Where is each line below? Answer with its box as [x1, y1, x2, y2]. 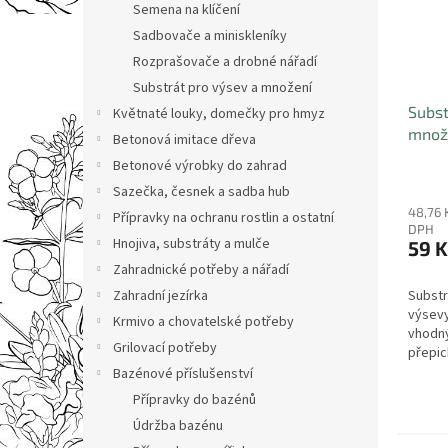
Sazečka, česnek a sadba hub [113, 182, 290, 202]
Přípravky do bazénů [133, 390, 256, 410]
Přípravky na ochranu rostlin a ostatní [113, 208, 334, 228]
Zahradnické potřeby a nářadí [113, 260, 289, 280]
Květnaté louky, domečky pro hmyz [113, 104, 325, 124]
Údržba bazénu [133, 416, 223, 436]
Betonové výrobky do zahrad [113, 156, 287, 176]
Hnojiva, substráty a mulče [113, 234, 270, 254]
